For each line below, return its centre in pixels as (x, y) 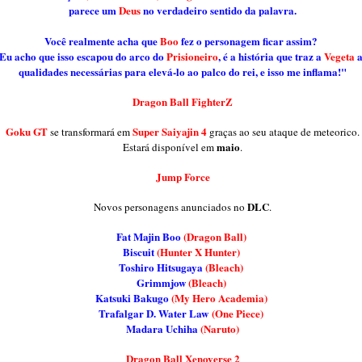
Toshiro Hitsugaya (162, 267)
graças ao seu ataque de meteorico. (283, 131)
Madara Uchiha (163, 328)
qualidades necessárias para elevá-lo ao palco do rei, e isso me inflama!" (183, 71)
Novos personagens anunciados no (170, 206)
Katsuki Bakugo (133, 297)
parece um (94, 10)
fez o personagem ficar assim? (250, 40)
